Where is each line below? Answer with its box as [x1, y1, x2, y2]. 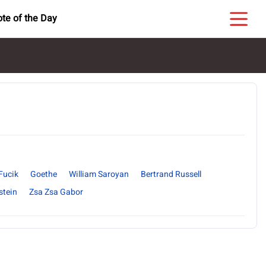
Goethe [30, 168, 57, 180]
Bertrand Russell [141, 168, 201, 180]
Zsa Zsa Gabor [29, 186, 83, 198]
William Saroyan [69, 168, 129, 180]
